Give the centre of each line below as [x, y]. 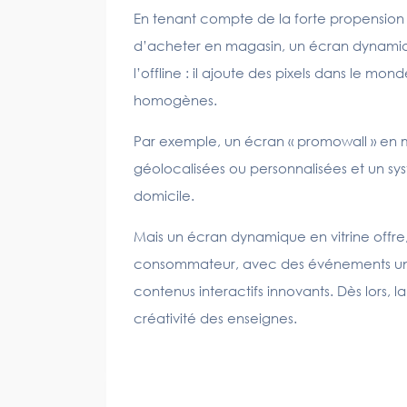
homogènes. [175, 100]
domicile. [164, 195]
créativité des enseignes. [215, 318]
